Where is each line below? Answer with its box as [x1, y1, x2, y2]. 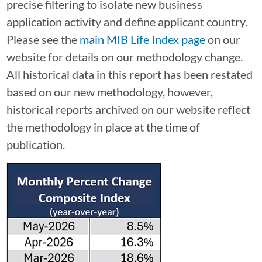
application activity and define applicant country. [6, 14, 247, 29]
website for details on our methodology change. [6, 49, 243, 64]
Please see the [6, 32, 80, 46]
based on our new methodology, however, [6, 84, 213, 99]
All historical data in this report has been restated [6, 67, 253, 81]
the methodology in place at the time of [6, 119, 200, 134]
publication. [6, 137, 65, 151]
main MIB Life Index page [79, 32, 205, 46]
